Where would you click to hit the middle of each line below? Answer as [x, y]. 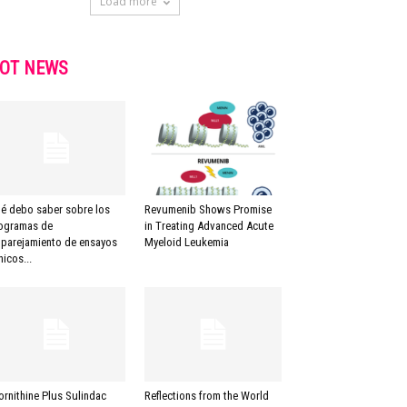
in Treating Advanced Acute [208, 226]
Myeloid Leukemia [186, 243]
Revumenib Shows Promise [208, 210]
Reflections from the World [206, 396]
